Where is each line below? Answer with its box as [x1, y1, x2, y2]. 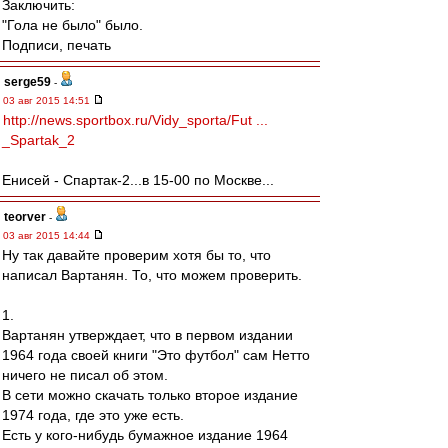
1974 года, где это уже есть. [2, 407, 184, 423]
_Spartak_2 [2, 132, 75, 148]
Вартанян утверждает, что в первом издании [2, 327, 293, 343]
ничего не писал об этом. [2, 367, 168, 383]
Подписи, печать [2, 37, 111, 53]
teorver [4, 210, 46, 224]
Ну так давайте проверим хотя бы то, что [2, 247, 271, 263]
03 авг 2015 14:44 [3, 230, 93, 241]
